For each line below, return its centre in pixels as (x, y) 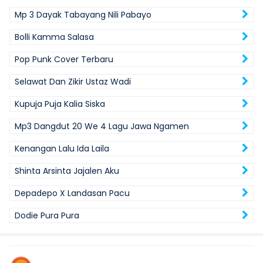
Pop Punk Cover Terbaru (64, 59)
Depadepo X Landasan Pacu (72, 193)
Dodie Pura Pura (47, 215)
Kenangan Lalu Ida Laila (62, 149)
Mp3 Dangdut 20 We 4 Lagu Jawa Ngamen (102, 126)
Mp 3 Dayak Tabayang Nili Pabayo (83, 15)
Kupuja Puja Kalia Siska (60, 104)
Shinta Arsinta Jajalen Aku (67, 171)
